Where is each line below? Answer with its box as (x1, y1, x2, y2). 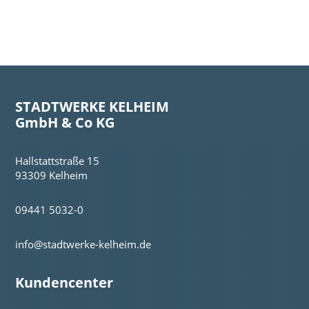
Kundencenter (15, 273, 114, 292)
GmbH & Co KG (15, 113, 115, 132)
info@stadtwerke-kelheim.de (15, 237, 152, 252)
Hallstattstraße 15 (15, 154, 100, 168)
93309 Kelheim (15, 168, 88, 183)
